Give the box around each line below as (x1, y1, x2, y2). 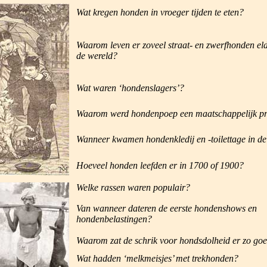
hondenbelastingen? (76, 214, 152, 224)
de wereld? (76, 51, 117, 61)
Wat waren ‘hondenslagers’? (76, 83, 184, 93)
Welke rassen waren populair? (76, 182, 190, 193)
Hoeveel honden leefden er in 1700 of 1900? (76, 160, 244, 170)
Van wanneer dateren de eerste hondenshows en (76, 203, 257, 213)
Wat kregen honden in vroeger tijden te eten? (76, 7, 244, 17)
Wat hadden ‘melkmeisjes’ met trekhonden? (76, 253, 238, 263)
